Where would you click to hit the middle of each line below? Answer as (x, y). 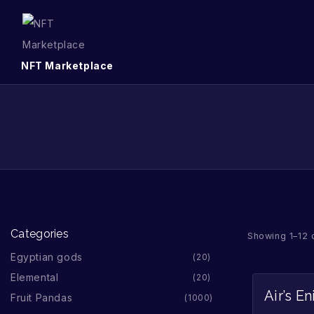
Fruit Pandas (42, 298)
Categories (40, 234)
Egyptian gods (47, 257)
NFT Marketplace (67, 66)
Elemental (35, 277)
